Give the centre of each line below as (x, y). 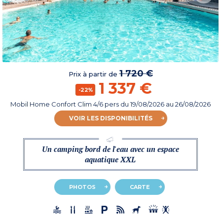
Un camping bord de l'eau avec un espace (110, 149)
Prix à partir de (94, 74)
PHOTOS (82, 187)
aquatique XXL (110, 160)
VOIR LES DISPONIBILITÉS (110, 118)
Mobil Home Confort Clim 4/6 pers (65, 104)
